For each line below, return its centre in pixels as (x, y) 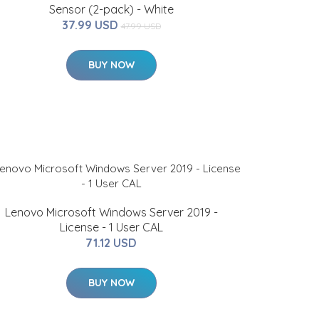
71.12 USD (111, 243)
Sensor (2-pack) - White (111, 9)
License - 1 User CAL (111, 227)
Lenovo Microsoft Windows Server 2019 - (111, 212)
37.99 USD (91, 25)
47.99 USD (141, 26)
